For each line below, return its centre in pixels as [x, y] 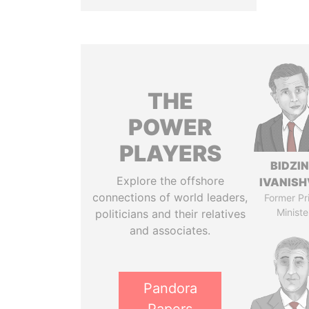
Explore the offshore [170, 181]
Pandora [170, 288]
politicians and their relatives [170, 214]
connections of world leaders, [170, 197]
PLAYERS [170, 153]
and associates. [170, 230]
